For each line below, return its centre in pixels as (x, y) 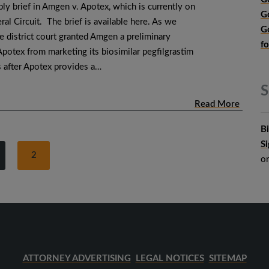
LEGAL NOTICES (170, 259)
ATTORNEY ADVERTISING (77, 259)
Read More (217, 104)
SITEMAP (228, 259)
